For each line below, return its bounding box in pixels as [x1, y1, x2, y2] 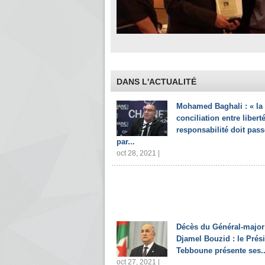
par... [117, 137, 135, 146]
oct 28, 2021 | [117, 149, 160, 157]
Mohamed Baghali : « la [176, 102, 263, 111]
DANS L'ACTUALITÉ [117, 77, 196, 86]
